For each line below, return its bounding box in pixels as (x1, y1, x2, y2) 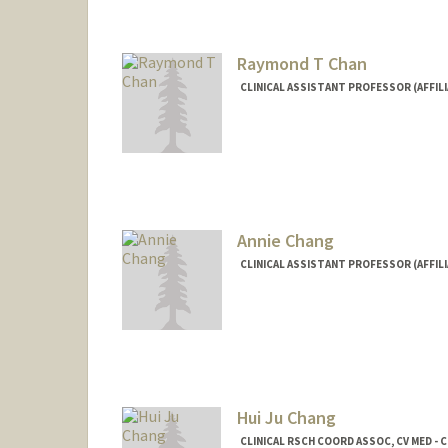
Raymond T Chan (236, 52, 367, 76)
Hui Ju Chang (236, 405, 336, 429)
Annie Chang (236, 228, 334, 252)
